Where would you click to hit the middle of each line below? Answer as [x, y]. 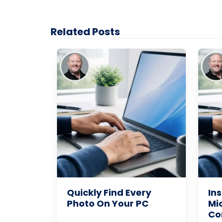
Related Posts [85, 31]
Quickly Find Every [109, 192]
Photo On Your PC [108, 203]
